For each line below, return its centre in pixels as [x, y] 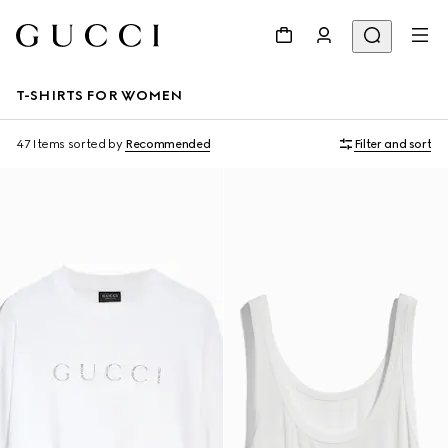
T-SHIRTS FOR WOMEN [99, 95]
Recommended [168, 144]
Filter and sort [392, 144]
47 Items [41, 144]
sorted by [95, 144]
